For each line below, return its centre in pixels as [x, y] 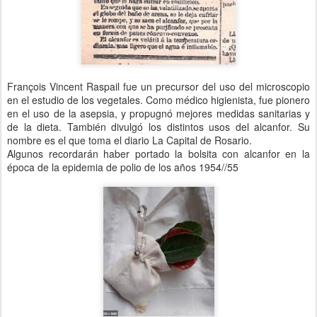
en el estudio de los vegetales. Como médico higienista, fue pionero [158, 100]
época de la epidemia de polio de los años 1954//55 [123, 167]
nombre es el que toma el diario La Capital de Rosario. [129, 140]
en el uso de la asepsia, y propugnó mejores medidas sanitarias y [158, 114]
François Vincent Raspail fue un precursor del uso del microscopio [158, 87]
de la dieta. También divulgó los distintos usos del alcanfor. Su [158, 127]
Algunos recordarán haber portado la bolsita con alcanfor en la [158, 154]
